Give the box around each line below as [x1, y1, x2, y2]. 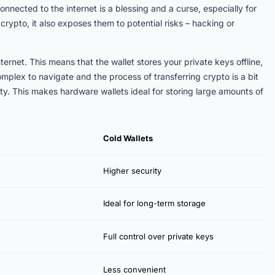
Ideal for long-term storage [103, 198, 206, 208]
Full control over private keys [103, 231, 214, 241]
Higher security [103, 166, 161, 176]
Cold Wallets [103, 133, 153, 143]
